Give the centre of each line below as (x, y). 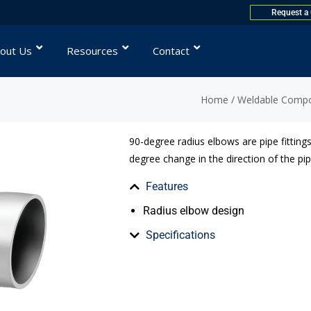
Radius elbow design (193, 211)
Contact (171, 51)
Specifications (180, 235)
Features (167, 186)
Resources (92, 51)
